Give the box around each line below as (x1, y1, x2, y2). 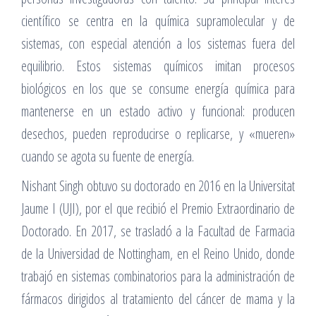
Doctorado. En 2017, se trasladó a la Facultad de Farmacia (21, 221, 295, 241)
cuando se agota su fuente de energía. (21, 146, 194, 166)
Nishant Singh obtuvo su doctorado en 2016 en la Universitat (21, 176, 295, 195)
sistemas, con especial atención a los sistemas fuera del (21, 33, 295, 53)
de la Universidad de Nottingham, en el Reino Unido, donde (21, 243, 295, 263)
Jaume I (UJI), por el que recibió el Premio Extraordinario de (21, 198, 295, 218)
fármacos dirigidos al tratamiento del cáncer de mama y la (21, 288, 295, 308)
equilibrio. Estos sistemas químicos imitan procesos (21, 56, 295, 75)
